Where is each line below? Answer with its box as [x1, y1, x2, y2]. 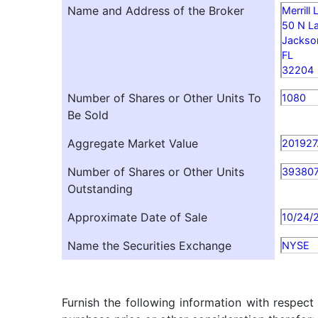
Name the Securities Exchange [67, 238, 231, 253]
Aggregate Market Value [67, 136, 198, 150]
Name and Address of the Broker [67, 4, 244, 18]
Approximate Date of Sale [67, 210, 207, 224]
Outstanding [67, 182, 133, 196]
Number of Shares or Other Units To [67, 91, 261, 105]
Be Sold [67, 108, 109, 122]
